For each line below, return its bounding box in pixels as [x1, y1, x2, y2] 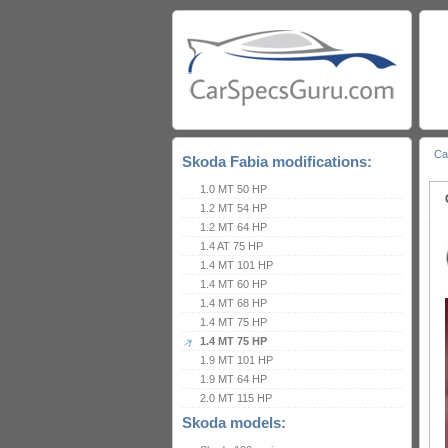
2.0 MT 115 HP [200, 392, 272, 404]
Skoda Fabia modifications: [182, 153, 372, 170]
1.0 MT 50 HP [200, 183, 267, 195]
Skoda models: [182, 414, 286, 431]
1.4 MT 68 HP [200, 297, 267, 309]
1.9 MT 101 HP [200, 354, 273, 366]
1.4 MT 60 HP [200, 278, 267, 290]
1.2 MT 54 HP [200, 202, 267, 214]
